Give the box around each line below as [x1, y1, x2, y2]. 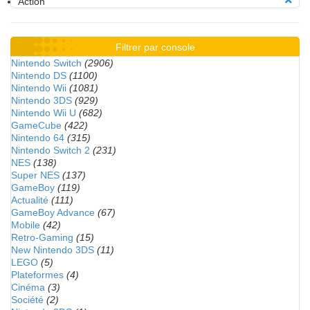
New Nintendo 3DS [11, 244, 94, 255]
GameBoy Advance [11, 207, 95, 218]
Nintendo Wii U [11, 107, 76, 118]
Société [11, 294, 44, 305]
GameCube [11, 120, 62, 131]
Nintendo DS [11, 70, 66, 81]
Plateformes [11, 269, 64, 280]
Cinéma [11, 282, 45, 293]
